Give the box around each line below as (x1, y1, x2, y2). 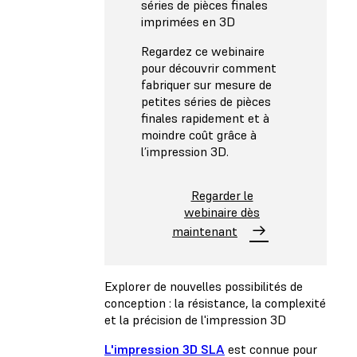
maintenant (172, 222, 237, 239)
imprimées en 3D (141, 13, 235, 29)
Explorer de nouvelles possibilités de (104, 278, 303, 295)
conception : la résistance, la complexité (104, 295, 326, 312)
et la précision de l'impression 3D (104, 312, 286, 328)
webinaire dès (184, 203, 260, 220)
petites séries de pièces (141, 92, 271, 109)
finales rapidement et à (141, 109, 269, 126)
